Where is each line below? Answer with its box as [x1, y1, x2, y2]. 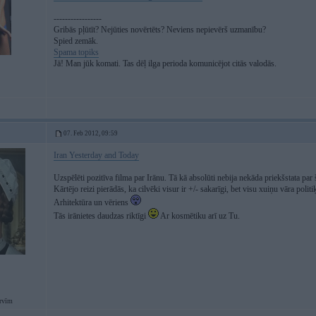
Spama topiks [54, 47, 99, 57]
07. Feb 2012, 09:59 [63, 130, 118, 137]
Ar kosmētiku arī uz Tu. [159, 211, 240, 221]
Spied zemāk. [54, 36, 98, 46]
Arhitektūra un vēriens [54, 197, 130, 207]
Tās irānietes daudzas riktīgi [54, 211, 148, 221]
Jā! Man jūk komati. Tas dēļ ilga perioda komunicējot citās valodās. [54, 59, 276, 68]
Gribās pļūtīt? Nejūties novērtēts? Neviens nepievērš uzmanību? [54, 25, 266, 35]
